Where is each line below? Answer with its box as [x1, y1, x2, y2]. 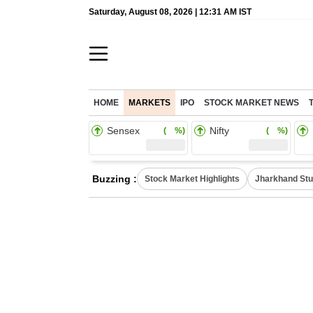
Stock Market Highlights [145, 174, 240, 184]
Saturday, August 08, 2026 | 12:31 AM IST [89, 7, 252, 17]
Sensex [107, 125, 140, 136]
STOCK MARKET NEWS [204, 99, 299, 107]
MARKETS [129, 99, 170, 107]
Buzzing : [92, 173, 137, 184]
